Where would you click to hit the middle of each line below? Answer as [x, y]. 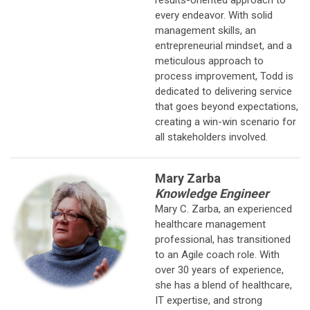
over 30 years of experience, [219, 270]
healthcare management [210, 224]
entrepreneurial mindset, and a [224, 45]
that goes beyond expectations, [227, 106]
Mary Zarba [188, 178]
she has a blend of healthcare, [224, 285]
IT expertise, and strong [209, 300]
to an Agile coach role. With [217, 254]
